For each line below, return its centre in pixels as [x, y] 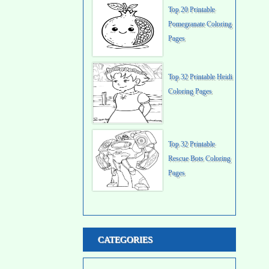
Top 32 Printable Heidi [200, 77]
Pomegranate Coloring [200, 24]
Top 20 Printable [192, 10]
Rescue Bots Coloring [199, 159]
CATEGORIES [125, 240]
